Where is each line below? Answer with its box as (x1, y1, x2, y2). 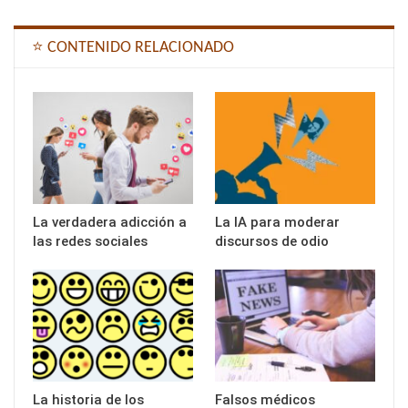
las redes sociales (33, 233, 148, 250)
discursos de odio (215, 233, 329, 250)
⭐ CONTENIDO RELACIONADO (32, 38, 234, 56)
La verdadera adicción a (33, 214, 187, 231)
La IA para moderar (215, 214, 340, 231)
